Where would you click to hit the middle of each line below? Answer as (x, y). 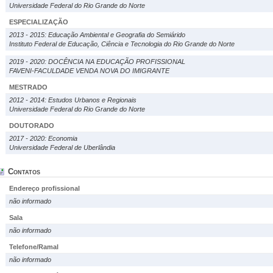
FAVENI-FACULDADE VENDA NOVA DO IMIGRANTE (89, 71)
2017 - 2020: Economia (43, 138)
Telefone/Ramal (34, 247)
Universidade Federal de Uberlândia (62, 147)
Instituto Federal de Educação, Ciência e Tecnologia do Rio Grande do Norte (122, 44)
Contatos (24, 172)
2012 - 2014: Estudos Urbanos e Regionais (73, 100)
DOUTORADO (32, 126)
